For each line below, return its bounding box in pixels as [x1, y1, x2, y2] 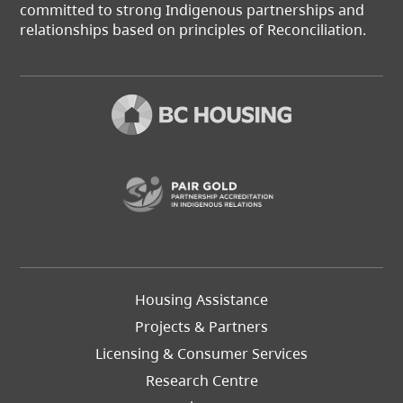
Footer [201, 286, 246, 307]
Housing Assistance [135, 290, 268, 310]
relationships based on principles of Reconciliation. [20, 20, 367, 40]
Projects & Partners [135, 317, 268, 337]
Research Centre [145, 371, 258, 391]
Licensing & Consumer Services [95, 344, 308, 364]
